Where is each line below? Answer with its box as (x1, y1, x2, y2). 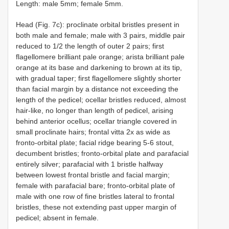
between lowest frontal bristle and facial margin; (16, 170, 170, 179)
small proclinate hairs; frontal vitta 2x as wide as (16, 127, 170, 136)
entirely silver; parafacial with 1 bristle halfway (16, 159, 163, 168)
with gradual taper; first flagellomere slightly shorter (16, 74, 181, 82)
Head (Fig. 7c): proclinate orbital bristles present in (16, 20, 179, 29)
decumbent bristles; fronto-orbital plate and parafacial (16, 149, 189, 157)
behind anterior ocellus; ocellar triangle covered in (16, 117, 177, 125)
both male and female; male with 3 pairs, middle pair (16, 31, 185, 39)
